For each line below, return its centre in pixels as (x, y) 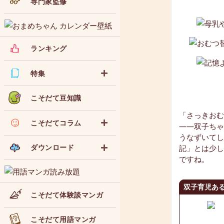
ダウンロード (52, 147)
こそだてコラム (56, 122)
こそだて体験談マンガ (67, 194)
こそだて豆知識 (56, 98)
